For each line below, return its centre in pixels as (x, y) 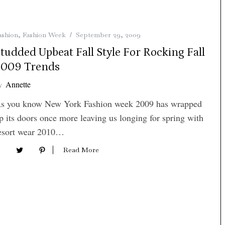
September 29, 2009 (108, 34)
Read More (81, 149)
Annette (18, 84)
